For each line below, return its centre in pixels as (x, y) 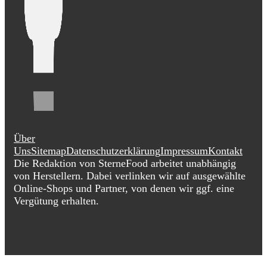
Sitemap (49, 150)
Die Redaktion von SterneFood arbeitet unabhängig (125, 163)
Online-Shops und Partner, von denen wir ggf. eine (124, 188)
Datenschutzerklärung (113, 150)
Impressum (184, 150)
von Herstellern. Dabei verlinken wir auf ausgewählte (130, 176)
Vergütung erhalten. (56, 201)
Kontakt (225, 150)
